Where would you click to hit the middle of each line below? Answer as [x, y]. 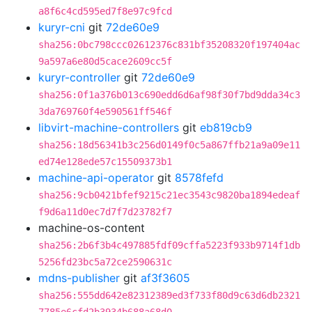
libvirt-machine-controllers [109, 127]
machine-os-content [92, 228]
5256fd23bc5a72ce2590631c [105, 262]
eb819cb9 [226, 127]
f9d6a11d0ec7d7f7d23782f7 [105, 212]
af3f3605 [165, 278]
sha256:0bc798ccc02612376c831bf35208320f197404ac [169, 45]
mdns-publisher [79, 278]
